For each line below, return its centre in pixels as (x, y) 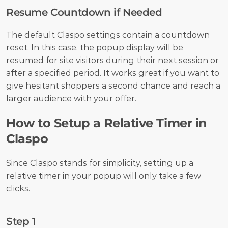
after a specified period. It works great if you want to (113, 73)
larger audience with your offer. (71, 99)
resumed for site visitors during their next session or (112, 61)
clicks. (18, 189)
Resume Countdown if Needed (84, 12)
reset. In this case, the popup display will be (95, 48)
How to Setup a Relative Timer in (107, 123)
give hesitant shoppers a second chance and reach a (113, 86)
